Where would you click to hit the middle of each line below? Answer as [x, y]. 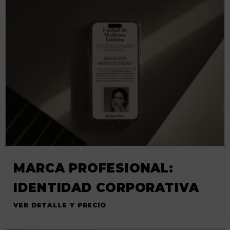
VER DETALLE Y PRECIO [60, 205]
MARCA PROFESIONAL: [94, 168]
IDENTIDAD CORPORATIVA [106, 187]
